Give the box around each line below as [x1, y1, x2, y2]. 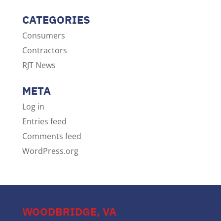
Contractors [22, 45, 67, 56]
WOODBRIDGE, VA [22, 204, 116, 219]
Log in [22, 101, 44, 112]
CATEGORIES [22, 12, 90, 27]
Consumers [22, 30, 65, 41]
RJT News [22, 60, 56, 71]
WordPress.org [22, 146, 78, 156]
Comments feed [22, 131, 81, 142]
